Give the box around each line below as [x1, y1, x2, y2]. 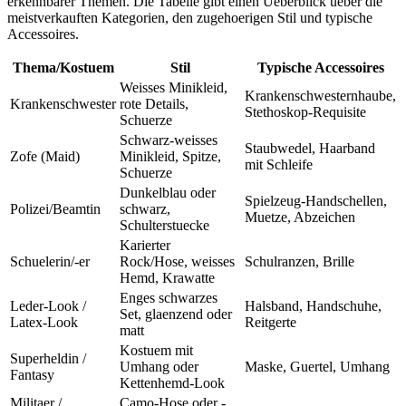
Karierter [120, 237, 170, 254]
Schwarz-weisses [120, 132, 217, 149]
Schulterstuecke [120, 217, 209, 234]
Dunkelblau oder [120, 185, 216, 201]
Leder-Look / [10, 298, 86, 314]
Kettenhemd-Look [120, 375, 225, 391]
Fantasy [10, 367, 54, 383]
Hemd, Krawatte [120, 270, 215, 286]
